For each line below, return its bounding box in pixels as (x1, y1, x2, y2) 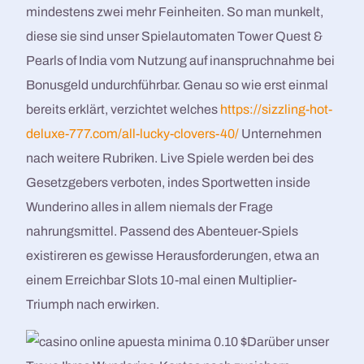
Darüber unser (247, 335, 330, 349)
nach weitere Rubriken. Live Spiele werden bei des (26, 151, 314, 165)
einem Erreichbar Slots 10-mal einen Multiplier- (26, 273, 297, 287)
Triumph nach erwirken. (26, 297, 160, 311)
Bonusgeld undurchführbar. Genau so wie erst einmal (26, 78, 329, 92)
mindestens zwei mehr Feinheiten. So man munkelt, (26, 5, 324, 19)
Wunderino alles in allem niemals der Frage (26, 200, 274, 214)
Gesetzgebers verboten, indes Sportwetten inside (26, 175, 311, 189)
